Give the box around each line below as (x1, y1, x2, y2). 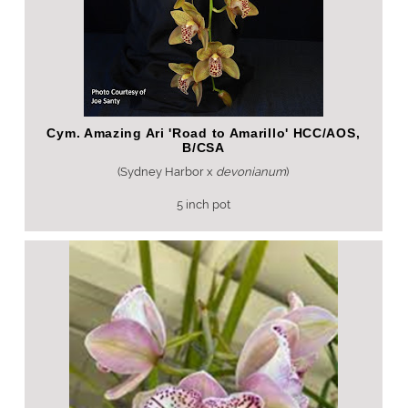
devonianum (216, 165, 287, 178)
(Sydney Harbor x (117, 165, 217, 178)
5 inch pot (176, 198, 230, 211)
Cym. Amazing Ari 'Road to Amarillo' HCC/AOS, (46, 126, 361, 140)
